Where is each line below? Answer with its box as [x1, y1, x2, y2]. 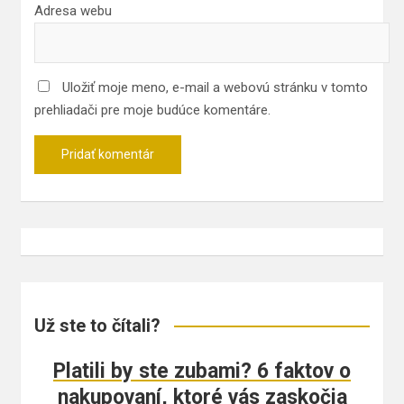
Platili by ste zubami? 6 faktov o [53, 359, 351, 384]
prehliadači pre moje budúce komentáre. [34, 102, 271, 119]
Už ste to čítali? [34, 315, 161, 337]
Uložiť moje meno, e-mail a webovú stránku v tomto [62, 79, 368, 96]
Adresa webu [34, 3, 112, 20]
